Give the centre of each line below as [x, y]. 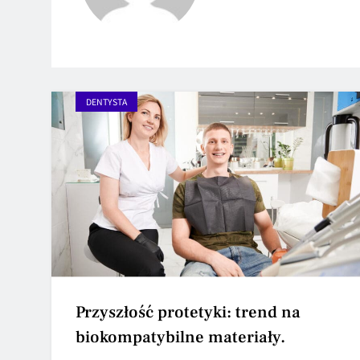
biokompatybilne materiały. [180, 337]
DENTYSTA [106, 101]
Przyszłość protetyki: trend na [188, 312]
